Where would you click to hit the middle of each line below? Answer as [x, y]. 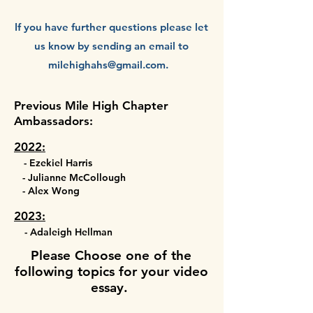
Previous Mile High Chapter [91, 105]
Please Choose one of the [111, 255]
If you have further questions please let [111, 27]
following [44, 271]
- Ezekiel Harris [57, 163]
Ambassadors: [53, 121]
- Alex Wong [47, 191]
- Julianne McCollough [70, 177]
